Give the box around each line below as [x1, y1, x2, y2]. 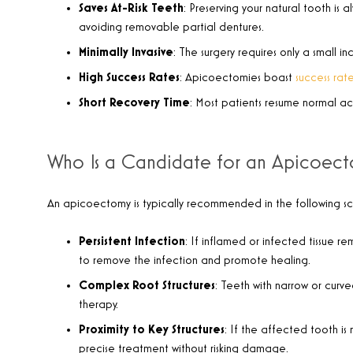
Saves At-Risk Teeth [79, 2, 184, 15]
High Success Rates [79, 71, 180, 84]
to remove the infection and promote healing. [79, 254, 310, 267]
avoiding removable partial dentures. [79, 20, 264, 34]
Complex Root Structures [79, 279, 215, 292]
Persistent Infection [79, 235, 185, 248]
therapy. [79, 298, 118, 311]
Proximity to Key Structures [79, 323, 225, 336]
